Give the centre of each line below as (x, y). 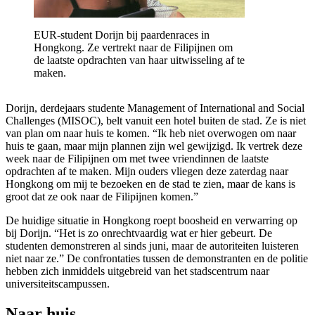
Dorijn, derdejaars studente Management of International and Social (155, 108)
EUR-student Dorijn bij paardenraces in (122, 35)
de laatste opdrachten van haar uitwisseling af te (139, 60)
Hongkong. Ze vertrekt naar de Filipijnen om (133, 48)
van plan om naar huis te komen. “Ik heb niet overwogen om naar (151, 134)
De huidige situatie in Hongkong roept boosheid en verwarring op (152, 221)
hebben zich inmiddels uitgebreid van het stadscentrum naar (137, 271)
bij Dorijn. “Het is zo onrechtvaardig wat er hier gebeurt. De (139, 233)
